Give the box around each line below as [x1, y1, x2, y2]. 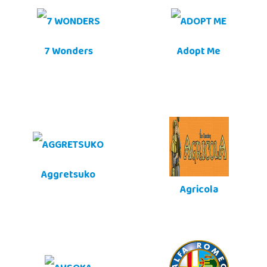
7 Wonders [44, 42, 93, 63]
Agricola [179, 181, 218, 201]
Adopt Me [177, 42, 221, 63]
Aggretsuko [41, 166, 95, 187]
